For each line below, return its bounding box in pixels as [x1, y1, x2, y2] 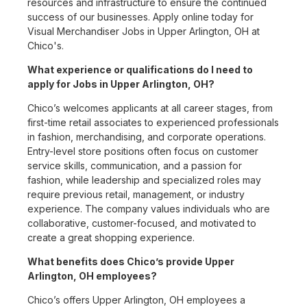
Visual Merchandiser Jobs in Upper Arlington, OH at [27, 25, 260, 38]
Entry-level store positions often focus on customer [27, 145, 258, 158]
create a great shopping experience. [27, 232, 195, 244]
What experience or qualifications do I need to [27, 64, 253, 76]
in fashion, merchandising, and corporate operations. [27, 131, 266, 143]
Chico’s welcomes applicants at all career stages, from [27, 102, 273, 114]
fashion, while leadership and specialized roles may [27, 174, 261, 186]
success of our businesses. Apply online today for [27, 11, 254, 23]
